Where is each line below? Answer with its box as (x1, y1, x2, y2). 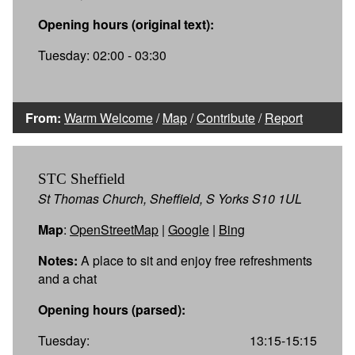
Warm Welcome (64, 108, 153, 127)
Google (168, 219, 209, 239)
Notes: (38, 250, 78, 269)
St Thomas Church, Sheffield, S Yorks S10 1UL (38, 189, 302, 208)
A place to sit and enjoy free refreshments (78, 250, 312, 269)
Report (265, 108, 303, 127)
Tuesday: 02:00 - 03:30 (38, 45, 166, 64)
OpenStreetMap (70, 219, 158, 239)
